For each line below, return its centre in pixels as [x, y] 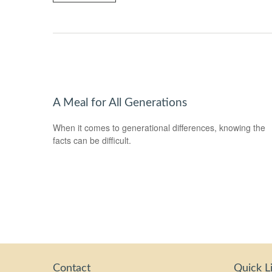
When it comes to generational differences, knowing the [159, 127]
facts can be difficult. [92, 140]
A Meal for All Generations [120, 103]
